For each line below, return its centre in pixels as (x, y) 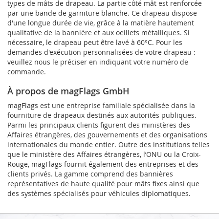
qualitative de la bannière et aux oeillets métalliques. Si (99, 32)
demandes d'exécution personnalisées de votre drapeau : (101, 52)
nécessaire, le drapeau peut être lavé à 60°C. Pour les (95, 42)
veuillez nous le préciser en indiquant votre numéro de (98, 62)
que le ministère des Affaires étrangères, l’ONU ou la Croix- (104, 154)
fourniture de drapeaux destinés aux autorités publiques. (102, 115)
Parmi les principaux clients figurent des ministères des (99, 125)
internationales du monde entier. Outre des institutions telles (109, 144)
